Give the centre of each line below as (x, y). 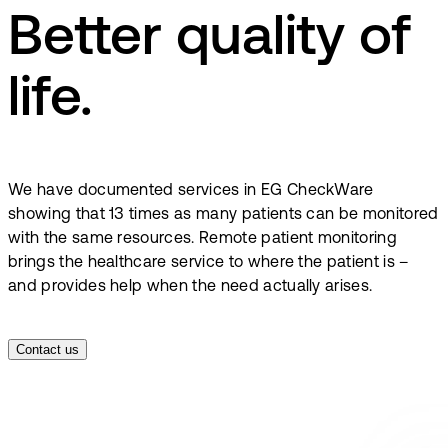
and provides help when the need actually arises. (190, 286)
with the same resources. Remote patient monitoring (203, 238)
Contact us (47, 349)
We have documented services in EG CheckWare (191, 190)
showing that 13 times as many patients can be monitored (223, 214)
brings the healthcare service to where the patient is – (208, 262)
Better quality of (209, 40)
